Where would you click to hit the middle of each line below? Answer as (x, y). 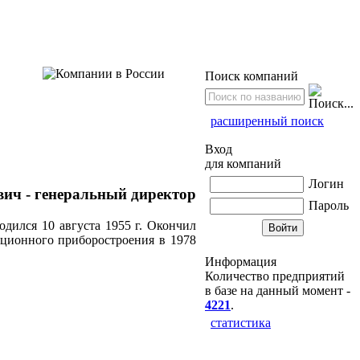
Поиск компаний (252, 76)
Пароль (329, 205)
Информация (241, 262)
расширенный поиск (267, 121)
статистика (241, 323)
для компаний (243, 164)
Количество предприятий (275, 276)
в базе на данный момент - (278, 290)
